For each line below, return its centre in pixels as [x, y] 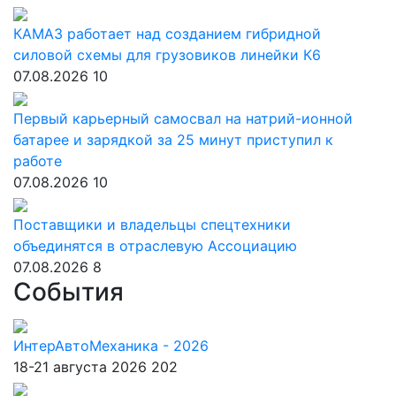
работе [38, 161]
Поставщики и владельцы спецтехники [152, 225]
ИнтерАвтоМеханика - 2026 [111, 346]
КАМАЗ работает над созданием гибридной [167, 34]
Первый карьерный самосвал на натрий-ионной [183, 118]
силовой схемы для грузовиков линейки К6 [167, 55]
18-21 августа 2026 [80, 367]
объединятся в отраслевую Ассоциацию [155, 246]
